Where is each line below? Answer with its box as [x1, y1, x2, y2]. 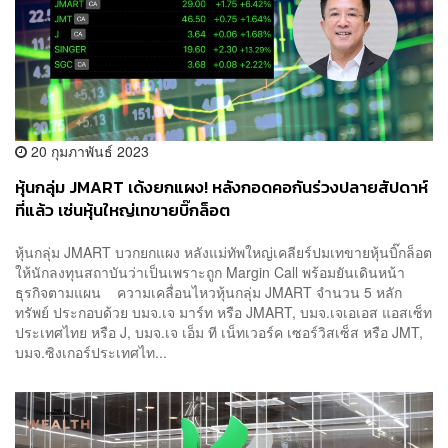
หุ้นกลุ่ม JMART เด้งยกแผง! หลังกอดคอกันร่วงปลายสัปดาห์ [15, 175, 428, 201]
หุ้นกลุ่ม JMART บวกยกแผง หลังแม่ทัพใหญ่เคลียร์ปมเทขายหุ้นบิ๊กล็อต [15, 242, 432, 262]
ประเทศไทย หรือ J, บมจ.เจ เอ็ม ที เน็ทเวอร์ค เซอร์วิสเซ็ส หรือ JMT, [15, 322, 423, 342]
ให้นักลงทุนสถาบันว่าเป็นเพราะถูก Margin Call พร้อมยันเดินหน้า [15, 262, 405, 282]
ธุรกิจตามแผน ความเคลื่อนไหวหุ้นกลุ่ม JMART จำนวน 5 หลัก [15, 282, 402, 302]
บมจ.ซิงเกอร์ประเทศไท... [15, 342, 167, 362]
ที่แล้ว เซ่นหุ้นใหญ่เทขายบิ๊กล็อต [15, 198, 230, 224]
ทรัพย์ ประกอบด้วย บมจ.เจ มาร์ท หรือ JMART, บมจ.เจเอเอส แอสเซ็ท [15, 302, 432, 322]
